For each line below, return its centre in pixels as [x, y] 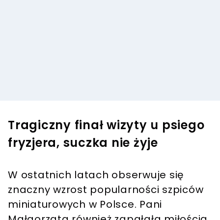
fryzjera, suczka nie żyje [83, 143]
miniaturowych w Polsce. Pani [85, 205]
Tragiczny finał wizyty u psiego [106, 125]
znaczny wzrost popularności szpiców [106, 190]
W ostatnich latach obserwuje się [96, 175]
